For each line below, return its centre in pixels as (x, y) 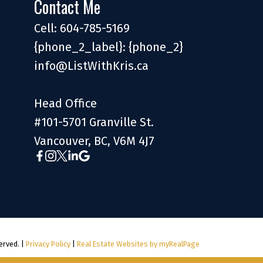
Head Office (66, 104)
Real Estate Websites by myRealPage (139, 244)
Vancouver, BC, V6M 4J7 (95, 141)
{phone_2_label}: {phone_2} (109, 47)
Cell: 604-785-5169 (82, 28)
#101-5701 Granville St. (94, 122)
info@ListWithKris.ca (92, 66)
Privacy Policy (48, 244)
